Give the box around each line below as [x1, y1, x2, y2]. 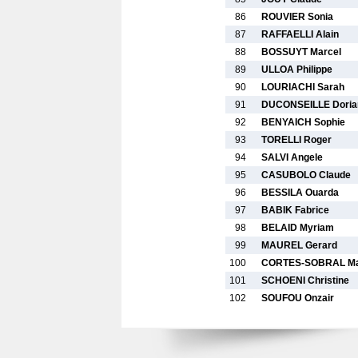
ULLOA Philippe [261, 64, 332, 75]
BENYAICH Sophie [261, 117, 345, 128]
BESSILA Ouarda [261, 187, 339, 198]
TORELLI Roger [261, 134, 332, 145]
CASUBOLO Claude [261, 169, 351, 181]
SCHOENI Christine [261, 275, 349, 286]
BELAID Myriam [261, 222, 334, 233]
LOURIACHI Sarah [261, 82, 344, 93]
